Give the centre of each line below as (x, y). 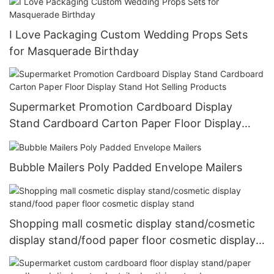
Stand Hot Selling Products (79, 140)
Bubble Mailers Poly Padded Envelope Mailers (126, 168)
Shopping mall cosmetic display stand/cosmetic (132, 223)
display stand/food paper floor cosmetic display (132, 240)
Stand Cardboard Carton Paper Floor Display (125, 124)
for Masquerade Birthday (74, 51)
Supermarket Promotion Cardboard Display (121, 107)
